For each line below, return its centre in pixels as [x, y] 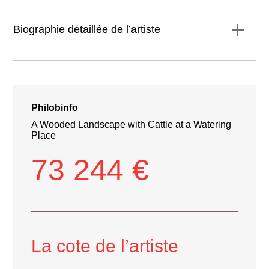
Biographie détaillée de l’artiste [87, 30]
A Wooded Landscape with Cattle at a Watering [131, 124]
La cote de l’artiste [105, 246]
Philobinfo [55, 107]
